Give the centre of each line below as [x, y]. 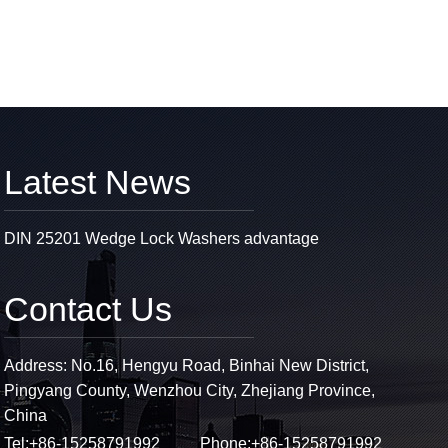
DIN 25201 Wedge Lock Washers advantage [162, 238]
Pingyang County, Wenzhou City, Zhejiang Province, [190, 390]
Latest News [98, 181]
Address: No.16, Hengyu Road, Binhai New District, [187, 365]
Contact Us [88, 308]
